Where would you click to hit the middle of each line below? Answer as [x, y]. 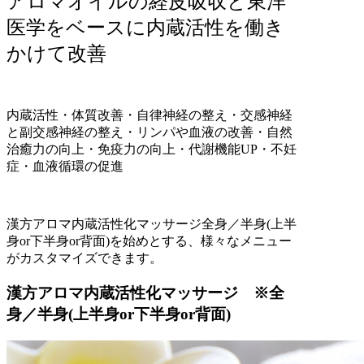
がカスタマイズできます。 [84, 258]
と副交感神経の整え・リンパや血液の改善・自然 [149, 132]
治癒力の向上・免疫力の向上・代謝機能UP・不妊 [152, 149]
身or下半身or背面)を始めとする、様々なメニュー [149, 241]
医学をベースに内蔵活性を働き [145, 28]
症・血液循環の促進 [65, 167]
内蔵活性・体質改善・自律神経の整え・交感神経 [149, 115]
